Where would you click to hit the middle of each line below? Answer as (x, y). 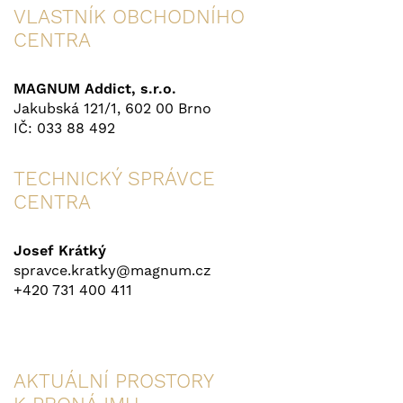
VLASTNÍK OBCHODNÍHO (129, 16)
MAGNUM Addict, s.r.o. (95, 88)
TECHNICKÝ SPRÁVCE (114, 178)
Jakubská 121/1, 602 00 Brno (112, 108)
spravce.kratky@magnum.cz (112, 270)
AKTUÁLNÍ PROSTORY (114, 381)
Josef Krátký (60, 250)
